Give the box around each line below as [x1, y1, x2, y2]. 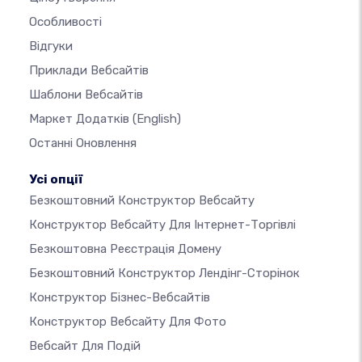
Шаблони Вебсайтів [29, 87, 143, 103]
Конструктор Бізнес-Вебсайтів [29, 290, 210, 305]
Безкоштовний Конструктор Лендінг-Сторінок [29, 266, 300, 281]
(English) [133, 112, 181, 127]
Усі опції [29, 172, 82, 187]
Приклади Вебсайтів [29, 63, 149, 78]
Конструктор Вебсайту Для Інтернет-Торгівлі [29, 217, 296, 233]
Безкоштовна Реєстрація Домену [29, 242, 221, 257]
